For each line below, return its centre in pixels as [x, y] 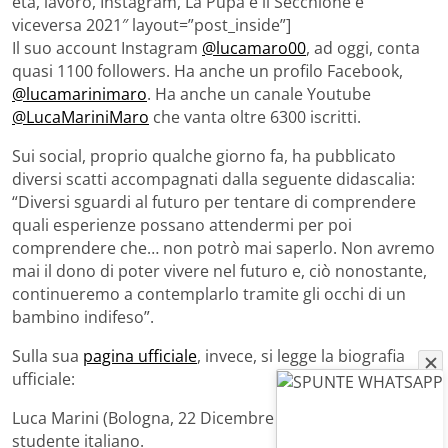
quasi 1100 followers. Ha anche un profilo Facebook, [207, 70]
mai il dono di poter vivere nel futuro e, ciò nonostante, [219, 270]
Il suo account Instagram [107, 47]
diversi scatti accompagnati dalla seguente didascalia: [213, 178]
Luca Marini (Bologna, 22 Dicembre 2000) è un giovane [215, 417]
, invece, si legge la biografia [301, 355]
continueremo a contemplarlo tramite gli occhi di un [209, 293]
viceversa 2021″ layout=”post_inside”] [151, 24]
